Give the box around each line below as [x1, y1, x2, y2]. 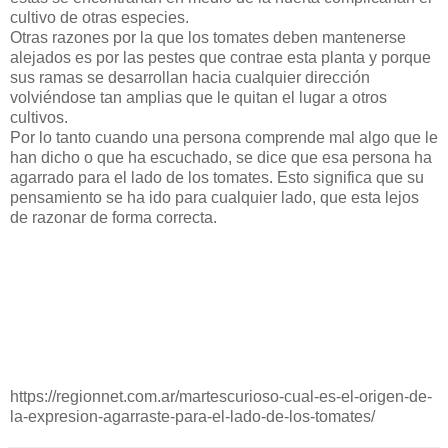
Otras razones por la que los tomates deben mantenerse [10, 29, 406, 47]
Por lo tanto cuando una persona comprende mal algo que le [10, 129, 438, 147]
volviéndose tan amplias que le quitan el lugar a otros [10, 89, 387, 107]
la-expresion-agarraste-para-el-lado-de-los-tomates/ [10, 408, 375, 426]
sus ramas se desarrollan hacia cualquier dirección [10, 69, 370, 87]
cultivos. [10, 109, 68, 127]
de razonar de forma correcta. [10, 209, 221, 227]
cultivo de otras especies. [10, 9, 189, 27]
